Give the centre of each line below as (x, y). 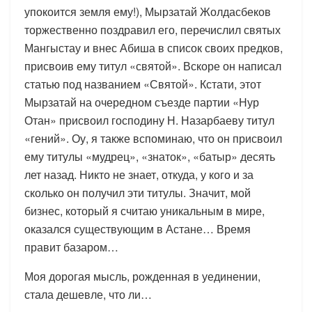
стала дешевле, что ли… (88, 294)
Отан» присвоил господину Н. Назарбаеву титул (149, 120)
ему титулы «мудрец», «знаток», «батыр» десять (150, 156)
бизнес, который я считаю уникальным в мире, (145, 210)
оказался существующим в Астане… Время (138, 228)
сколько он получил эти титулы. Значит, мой (138, 192)
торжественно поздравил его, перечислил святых (153, 29)
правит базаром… (71, 247)
